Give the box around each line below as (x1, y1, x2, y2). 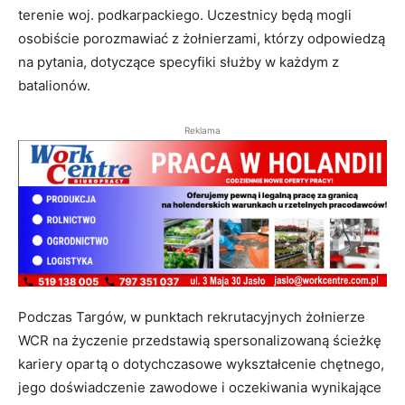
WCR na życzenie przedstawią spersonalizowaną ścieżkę (18, 331, 381, 349)
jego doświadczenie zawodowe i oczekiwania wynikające (18, 378, 381, 396)
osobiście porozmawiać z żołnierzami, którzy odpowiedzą (18, 30, 385, 48)
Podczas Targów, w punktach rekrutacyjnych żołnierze (18, 307, 365, 325)
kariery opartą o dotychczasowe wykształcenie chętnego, (18, 354, 384, 372)
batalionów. (18, 77, 90, 95)
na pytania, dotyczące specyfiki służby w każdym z (18, 53, 339, 71)
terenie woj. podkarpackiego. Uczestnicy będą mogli (18, 6, 352, 24)
